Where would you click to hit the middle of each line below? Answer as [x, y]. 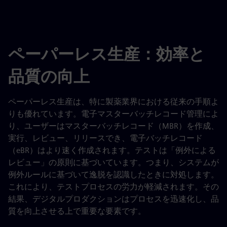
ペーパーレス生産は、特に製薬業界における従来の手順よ [113, 102]
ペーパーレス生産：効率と [107, 54]
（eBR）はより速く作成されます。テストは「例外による [112, 150]
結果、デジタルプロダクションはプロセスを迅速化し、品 [113, 199]
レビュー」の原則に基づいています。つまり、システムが [113, 162]
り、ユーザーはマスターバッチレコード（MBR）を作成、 [113, 126]
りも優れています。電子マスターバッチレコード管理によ [113, 114]
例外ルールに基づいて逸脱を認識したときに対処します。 [113, 175]
